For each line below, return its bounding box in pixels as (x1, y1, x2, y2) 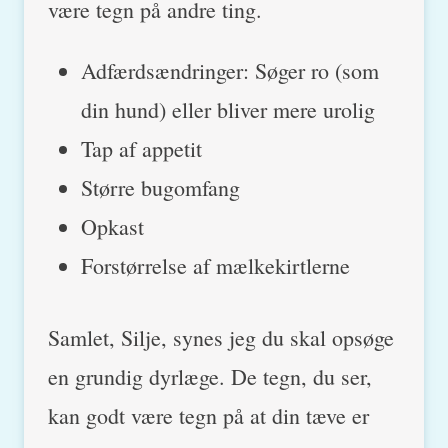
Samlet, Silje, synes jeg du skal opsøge (48, 322, 394, 352)
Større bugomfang (81, 172, 240, 202)
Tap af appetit (81, 133, 202, 163)
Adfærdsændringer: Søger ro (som (81, 55, 379, 85)
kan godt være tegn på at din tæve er (48, 400, 369, 430)
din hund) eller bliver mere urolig (81, 94, 375, 124)
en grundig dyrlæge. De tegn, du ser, (48, 361, 372, 391)
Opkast (81, 211, 144, 241)
